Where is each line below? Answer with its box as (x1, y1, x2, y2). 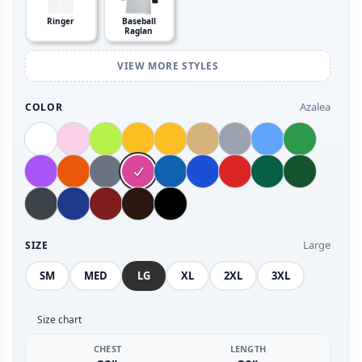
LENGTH (229, 343, 267, 356)
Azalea (300, 99, 330, 115)
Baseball (121, 15, 156, 27)
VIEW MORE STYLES (116, 59, 222, 74)
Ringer (47, 15, 75, 27)
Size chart (37, 313, 82, 327)
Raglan (124, 25, 154, 37)
